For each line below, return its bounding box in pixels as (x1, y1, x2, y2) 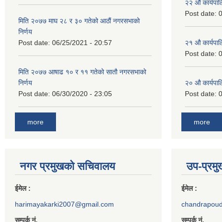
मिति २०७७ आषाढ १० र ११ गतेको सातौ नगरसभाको (18, 68, 146, 76)
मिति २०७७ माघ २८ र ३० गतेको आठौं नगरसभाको (18, 17, 140, 25)
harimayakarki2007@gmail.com (15, 200, 114, 208)
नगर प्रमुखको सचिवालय (20, 160, 115, 172)
